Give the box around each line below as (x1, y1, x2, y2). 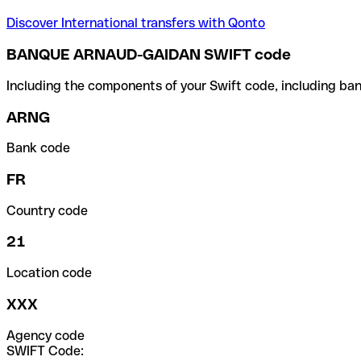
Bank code (6, 140, 70, 156)
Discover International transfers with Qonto (6, 15, 265, 31)
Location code (6, 265, 92, 281)
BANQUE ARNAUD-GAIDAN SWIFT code (6, 46, 291, 64)
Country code (6, 202, 88, 218)
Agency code (6, 327, 85, 343)
